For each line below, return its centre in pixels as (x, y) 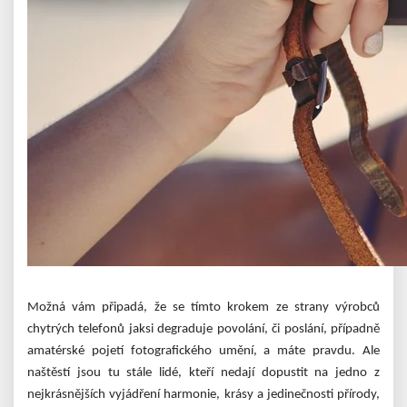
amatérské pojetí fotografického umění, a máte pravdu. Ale (203, 352)
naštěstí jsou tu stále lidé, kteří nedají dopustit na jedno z (203, 373)
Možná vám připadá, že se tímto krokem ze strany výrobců (203, 308)
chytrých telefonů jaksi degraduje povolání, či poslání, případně (203, 330)
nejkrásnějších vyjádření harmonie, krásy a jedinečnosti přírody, (203, 395)
